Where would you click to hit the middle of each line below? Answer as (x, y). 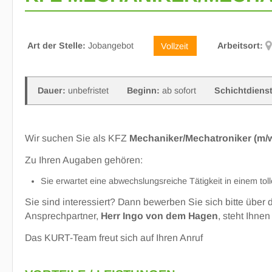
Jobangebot (109, 46)
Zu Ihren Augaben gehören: (84, 160)
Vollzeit (174, 46)
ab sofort (178, 90)
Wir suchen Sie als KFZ (77, 138)
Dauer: (52, 90)
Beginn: (144, 90)
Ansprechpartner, (63, 216)
